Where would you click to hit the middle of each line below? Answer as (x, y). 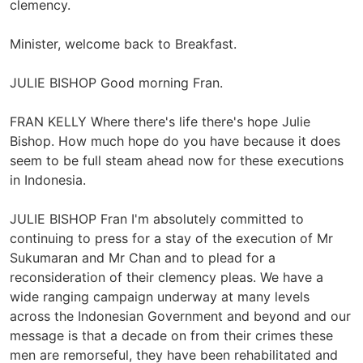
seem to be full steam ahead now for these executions (177, 160)
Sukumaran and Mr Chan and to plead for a (143, 257)
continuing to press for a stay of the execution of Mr (171, 238)
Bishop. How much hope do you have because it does (175, 141)
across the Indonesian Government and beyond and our (180, 316)
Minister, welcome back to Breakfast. (123, 43)
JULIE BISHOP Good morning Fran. (116, 82)
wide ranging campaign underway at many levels (160, 296)
